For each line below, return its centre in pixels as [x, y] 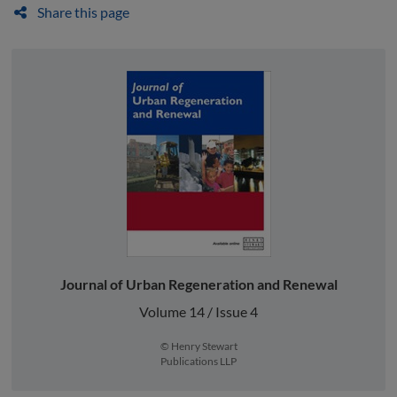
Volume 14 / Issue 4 [198, 311]
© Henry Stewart [198, 346]
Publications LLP [198, 361]
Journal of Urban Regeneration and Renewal [198, 284]
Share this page [82, 12]
